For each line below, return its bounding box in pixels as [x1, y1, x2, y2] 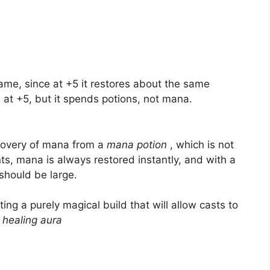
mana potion [107, 138, 167, 151]
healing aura [2, 214, 62, 227]
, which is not [167, 138, 234, 151]
